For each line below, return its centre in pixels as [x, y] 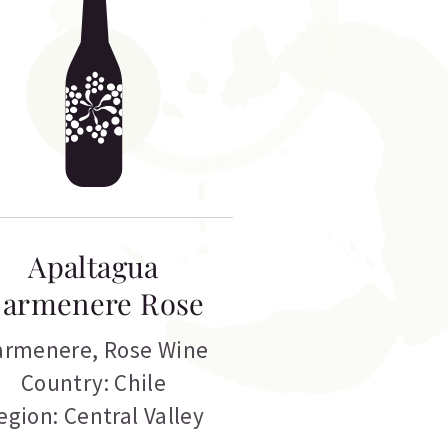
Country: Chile [93, 383]
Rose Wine [156, 350]
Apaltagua [93, 266]
